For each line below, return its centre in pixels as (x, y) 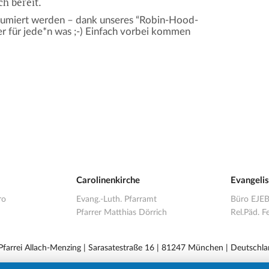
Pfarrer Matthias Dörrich (122, 212)
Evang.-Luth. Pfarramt (117, 199)
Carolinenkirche (108, 180)
